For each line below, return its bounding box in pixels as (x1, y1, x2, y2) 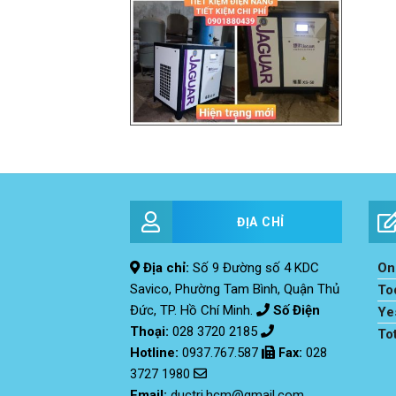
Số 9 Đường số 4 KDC (189, 260, 319, 277)
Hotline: (130, 345, 182, 362)
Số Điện (273, 302, 320, 319)
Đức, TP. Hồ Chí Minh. (130, 302, 256, 319)
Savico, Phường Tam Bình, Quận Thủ (130, 281, 339, 298)
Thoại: (130, 324, 172, 340)
